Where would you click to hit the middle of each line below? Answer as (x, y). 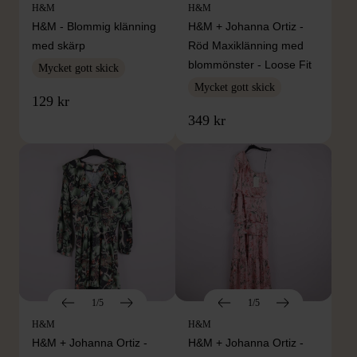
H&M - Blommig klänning (94, 27)
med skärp (59, 46)
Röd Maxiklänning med (246, 46)
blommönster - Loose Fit (250, 65)
